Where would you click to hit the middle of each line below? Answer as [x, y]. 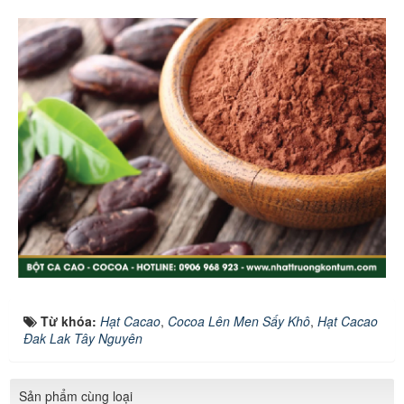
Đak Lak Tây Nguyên [83, 339]
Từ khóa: [70, 321]
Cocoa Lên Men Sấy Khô [239, 321]
